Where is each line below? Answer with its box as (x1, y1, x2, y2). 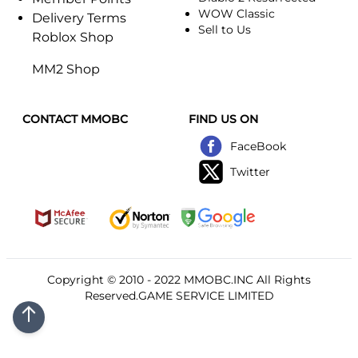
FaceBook (230, 138, 286, 153)
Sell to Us (198, 22, 251, 37)
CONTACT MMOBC (22, 111, 128, 126)
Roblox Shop (32, 29, 113, 45)
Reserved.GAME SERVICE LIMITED (84, 288, 274, 303)
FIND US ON (189, 111, 258, 126)
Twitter (230, 164, 270, 179)
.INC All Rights (231, 272, 311, 287)
